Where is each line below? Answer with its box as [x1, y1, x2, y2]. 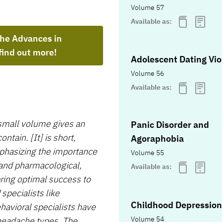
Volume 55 [131, 148, 164, 158]
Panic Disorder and [131, 119, 209, 131]
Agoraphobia [131, 133, 184, 145]
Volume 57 [131, 2, 164, 12]
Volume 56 [131, 69, 164, 78]
